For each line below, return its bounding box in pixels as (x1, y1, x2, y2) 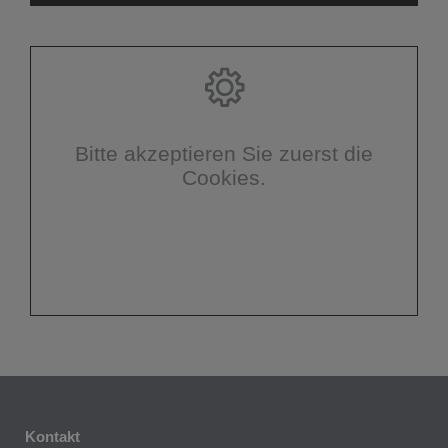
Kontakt (25, 428, 80, 446)
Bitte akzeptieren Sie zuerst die (75, 142, 373, 166)
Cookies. (182, 166, 266, 190)
